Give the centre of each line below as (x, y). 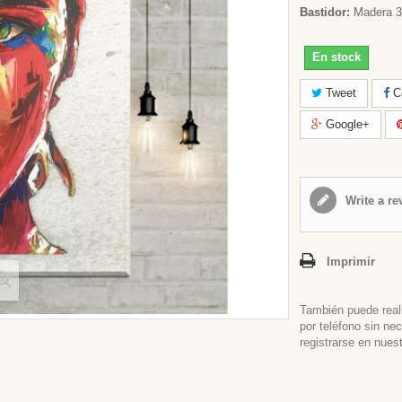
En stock (337, 57)
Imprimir (351, 262)
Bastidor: (325, 12)
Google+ (346, 124)
